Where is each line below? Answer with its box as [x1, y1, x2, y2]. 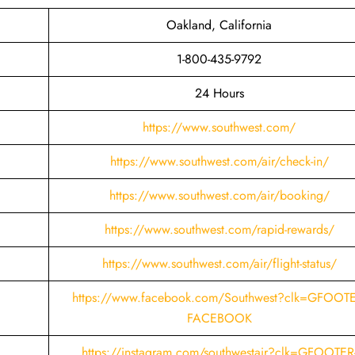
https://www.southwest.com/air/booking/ [109, 185, 330, 204]
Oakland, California [166, 15, 272, 34]
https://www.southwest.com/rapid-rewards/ [104, 219, 334, 239]
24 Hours [194, 83, 244, 102]
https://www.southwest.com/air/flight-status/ [101, 254, 337, 273]
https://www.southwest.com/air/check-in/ [109, 151, 329, 170]
